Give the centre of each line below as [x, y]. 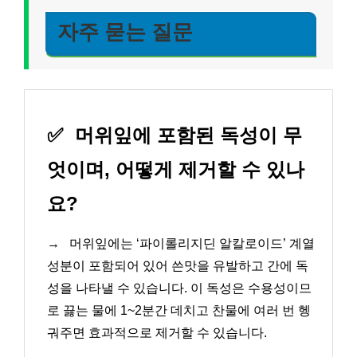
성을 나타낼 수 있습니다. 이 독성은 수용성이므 [179, 288]
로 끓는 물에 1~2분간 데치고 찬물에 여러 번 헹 [179, 311]
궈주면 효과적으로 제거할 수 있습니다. [157, 333]
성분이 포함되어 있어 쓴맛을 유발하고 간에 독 [178, 266]
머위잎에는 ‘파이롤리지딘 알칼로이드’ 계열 [190, 244]
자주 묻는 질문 [125, 31]
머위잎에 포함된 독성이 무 [186, 135]
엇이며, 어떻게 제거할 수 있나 [176, 170]
